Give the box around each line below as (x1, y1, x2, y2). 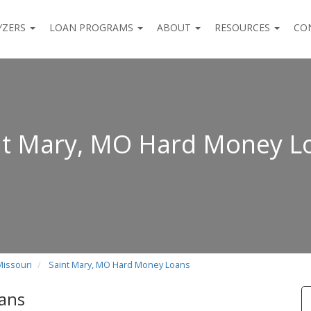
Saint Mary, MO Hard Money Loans (49, 259, 190, 271)
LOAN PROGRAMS (49, 21, 136, 34)
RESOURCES (215, 21, 273, 34)
